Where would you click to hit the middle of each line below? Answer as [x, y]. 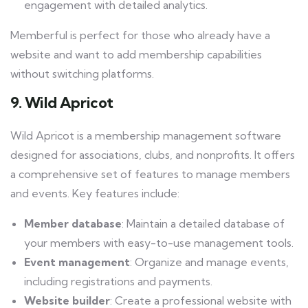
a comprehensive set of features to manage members [150, 174]
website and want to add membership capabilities [136, 55]
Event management [77, 262]
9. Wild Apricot [62, 103]
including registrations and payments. [118, 282]
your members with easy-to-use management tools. [159, 243]
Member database [73, 224]
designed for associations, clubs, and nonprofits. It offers [153, 155]
